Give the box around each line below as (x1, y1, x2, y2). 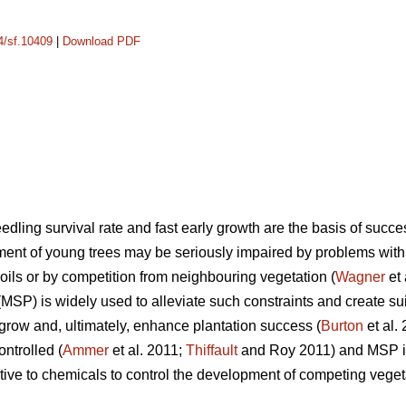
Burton (321, 318, 363, 334)
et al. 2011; (109, 343, 186, 359)
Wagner (335, 269, 385, 285)
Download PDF (63, 34, 140, 48)
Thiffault (186, 343, 237, 359)
